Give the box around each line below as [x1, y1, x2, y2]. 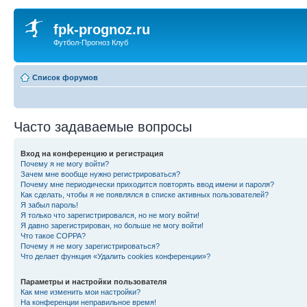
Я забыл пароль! [21, 200, 78, 209]
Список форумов [32, 73, 98, 82]
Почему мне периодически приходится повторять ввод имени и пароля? [21, 180, 274, 188]
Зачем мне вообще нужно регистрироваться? [21, 169, 180, 178]
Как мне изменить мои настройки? [21, 287, 140, 296]
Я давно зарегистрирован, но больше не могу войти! [21, 221, 204, 230]
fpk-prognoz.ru [53, 22, 150, 37]
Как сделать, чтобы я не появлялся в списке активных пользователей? [21, 190, 269, 199]
